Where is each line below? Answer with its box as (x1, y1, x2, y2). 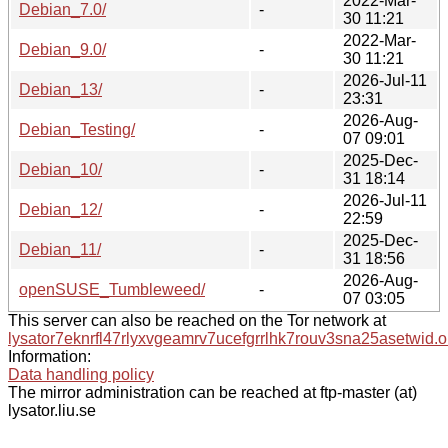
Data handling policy (8, 365, 154, 383)
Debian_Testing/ (19, 120, 135, 138)
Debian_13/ (19, 80, 102, 98)
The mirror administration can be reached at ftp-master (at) (8, 383, 417, 401)
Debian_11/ (19, 240, 101, 258)
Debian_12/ (19, 200, 102, 218)
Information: (8, 347, 91, 365)
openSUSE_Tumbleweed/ (19, 280, 205, 298)
